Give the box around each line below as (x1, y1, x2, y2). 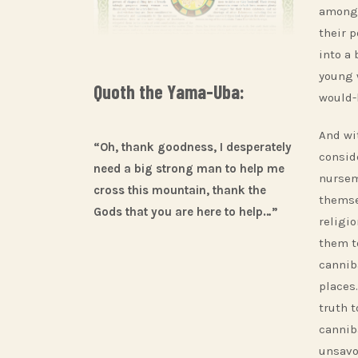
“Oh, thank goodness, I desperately (93, 139, 292, 154)
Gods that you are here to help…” (93, 204, 277, 219)
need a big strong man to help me (93, 161, 284, 176)
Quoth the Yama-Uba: (93, 79, 245, 103)
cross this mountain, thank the (93, 182, 266, 197)
